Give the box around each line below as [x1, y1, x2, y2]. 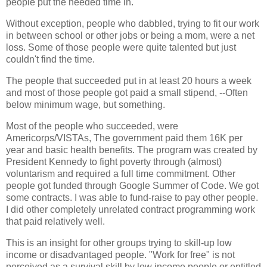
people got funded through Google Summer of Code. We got [6, 180, 259, 191]
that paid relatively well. [6, 216, 105, 226]
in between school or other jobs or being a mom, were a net [6, 30, 254, 41]
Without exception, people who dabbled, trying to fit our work [6, 18, 259, 29]
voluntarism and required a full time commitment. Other [6, 168, 235, 179]
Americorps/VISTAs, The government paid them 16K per [6, 132, 243, 143]
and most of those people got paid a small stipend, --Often [6, 88, 248, 98]
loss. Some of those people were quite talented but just [6, 42, 236, 53]
